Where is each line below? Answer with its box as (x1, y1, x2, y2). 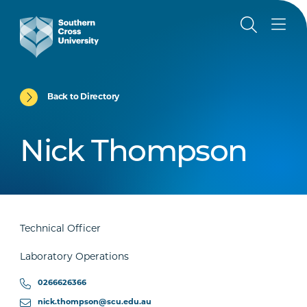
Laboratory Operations (20, 252, 130, 262)
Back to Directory (47, 93, 120, 101)
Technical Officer (20, 224, 101, 234)
